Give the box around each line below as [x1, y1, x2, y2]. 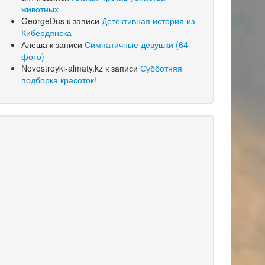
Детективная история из [102, 15, 195, 27]
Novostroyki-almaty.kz [21, 62, 103, 75]
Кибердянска [21, 27, 72, 39]
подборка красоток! [21, 74, 96, 86]
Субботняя [140, 62, 182, 75]
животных [21, 3, 59, 15]
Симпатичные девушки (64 [85, 38, 188, 51]
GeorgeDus [21, 15, 64, 27]
